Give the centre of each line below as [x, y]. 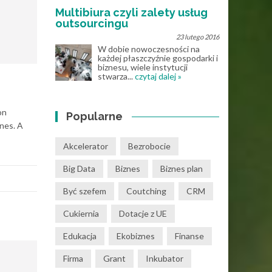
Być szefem [85, 191]
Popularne [95, 116]
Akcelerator [86, 146]
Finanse [189, 236]
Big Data [79, 168]
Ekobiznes [136, 236]
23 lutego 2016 [198, 37]
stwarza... [116, 76]
